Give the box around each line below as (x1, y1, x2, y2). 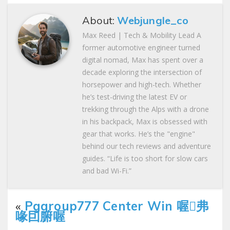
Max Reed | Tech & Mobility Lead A (82, 30, 201, 40)
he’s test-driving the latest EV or (82, 91, 187, 102)
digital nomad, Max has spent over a (82, 54, 203, 65)
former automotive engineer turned (82, 42, 200, 52)
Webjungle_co (117, 13, 188, 27)
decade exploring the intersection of (82, 67, 202, 77)
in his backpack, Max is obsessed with (82, 116, 207, 126)
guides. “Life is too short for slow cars (82, 153, 208, 163)
